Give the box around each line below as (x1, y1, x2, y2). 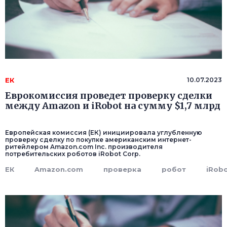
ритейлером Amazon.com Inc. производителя (5, 143, 163, 151)
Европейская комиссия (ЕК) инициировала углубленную (5, 129, 202, 137)
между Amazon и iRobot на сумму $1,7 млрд (5, 100, 220, 112)
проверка (103, 165, 141, 174)
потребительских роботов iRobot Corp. (5, 150, 140, 158)
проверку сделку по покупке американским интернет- (5, 136, 192, 144)
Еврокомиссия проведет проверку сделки (5, 90, 212, 102)
